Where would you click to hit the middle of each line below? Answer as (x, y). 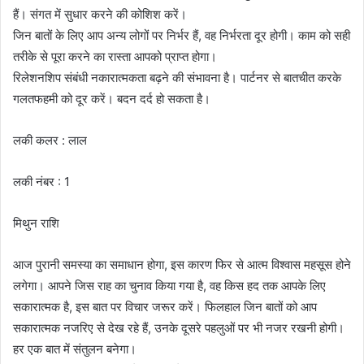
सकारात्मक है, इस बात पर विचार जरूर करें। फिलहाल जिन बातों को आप (165, 306)
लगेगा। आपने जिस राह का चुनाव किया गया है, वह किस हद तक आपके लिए (169, 285)
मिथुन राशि (36, 223)
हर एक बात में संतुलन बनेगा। (75, 349)
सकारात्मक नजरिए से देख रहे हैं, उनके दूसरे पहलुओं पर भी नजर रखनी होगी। (179, 327)
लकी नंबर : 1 (41, 181)
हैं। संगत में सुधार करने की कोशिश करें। (100, 14)
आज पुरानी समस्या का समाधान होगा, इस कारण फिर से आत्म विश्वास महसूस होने (182, 264)
